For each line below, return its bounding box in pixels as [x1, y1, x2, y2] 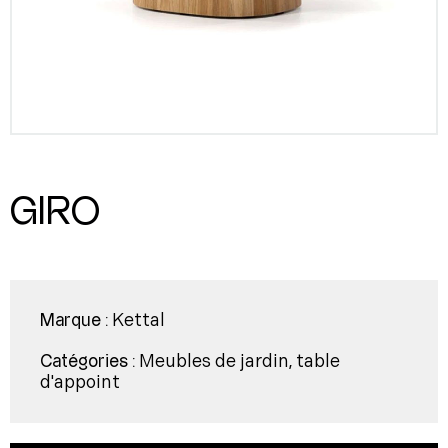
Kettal [112, 310, 165, 332]
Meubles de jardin [139, 351, 289, 373]
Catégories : [40, 353, 139, 371]
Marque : [40, 312, 112, 330]
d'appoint [40, 372, 120, 394]
